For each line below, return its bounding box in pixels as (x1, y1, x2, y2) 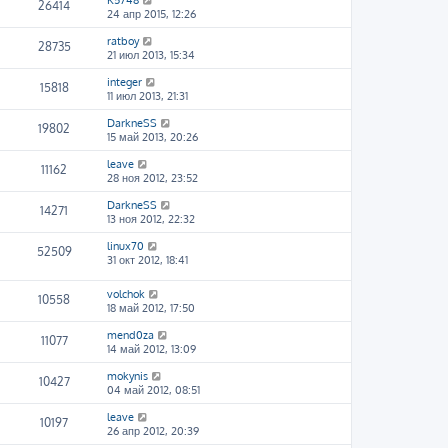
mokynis (107, 369, 148, 383)
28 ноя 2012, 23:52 (107, 171, 198, 185)
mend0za (107, 328, 154, 342)
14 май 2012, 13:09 (107, 342, 196, 356)
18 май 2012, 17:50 (107, 301, 195, 315)
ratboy (107, 34, 139, 48)
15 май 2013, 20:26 (107, 130, 198, 144)
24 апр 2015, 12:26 (107, 7, 196, 21)
